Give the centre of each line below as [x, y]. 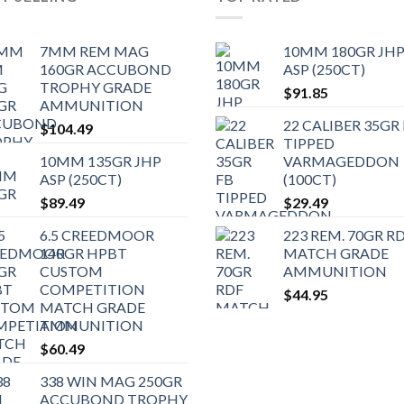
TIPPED [309, 143]
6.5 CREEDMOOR [97, 235]
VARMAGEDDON [341, 161]
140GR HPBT [83, 253]
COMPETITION [92, 289]
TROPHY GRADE [96, 87]
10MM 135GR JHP [101, 161]
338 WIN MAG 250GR [111, 381]
